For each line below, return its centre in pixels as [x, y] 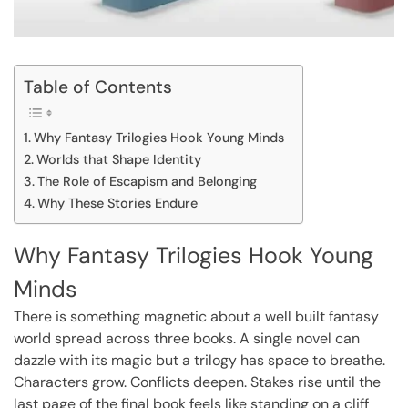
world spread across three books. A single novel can [187, 338]
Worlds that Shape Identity [118, 159]
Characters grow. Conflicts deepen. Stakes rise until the [197, 382]
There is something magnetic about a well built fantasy [196, 316]
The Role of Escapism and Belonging [147, 181]
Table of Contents [98, 87]
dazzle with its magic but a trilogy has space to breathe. [199, 360]
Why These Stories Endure [117, 203]
